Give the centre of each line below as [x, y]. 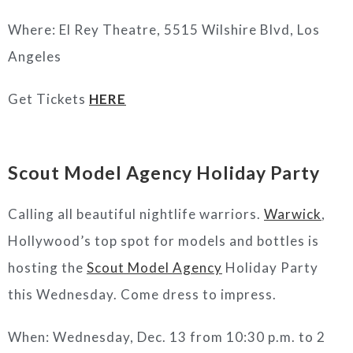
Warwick [293, 214]
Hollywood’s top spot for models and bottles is [163, 241]
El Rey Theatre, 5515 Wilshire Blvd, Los [190, 30]
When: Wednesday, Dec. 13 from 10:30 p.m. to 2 [167, 337]
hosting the [47, 268]
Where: [33, 30]
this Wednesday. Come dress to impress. [142, 294]
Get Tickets [48, 99]
